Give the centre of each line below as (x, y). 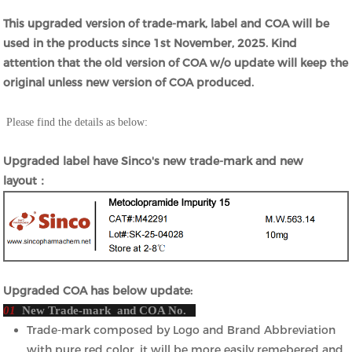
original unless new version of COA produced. (130, 83)
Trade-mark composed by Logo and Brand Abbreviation (181, 330)
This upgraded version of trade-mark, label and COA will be (167, 24)
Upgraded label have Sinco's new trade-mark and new (154, 161)
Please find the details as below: (76, 123)
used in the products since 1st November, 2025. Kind (150, 44)
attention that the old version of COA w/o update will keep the (176, 63)
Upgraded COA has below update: (98, 290)
